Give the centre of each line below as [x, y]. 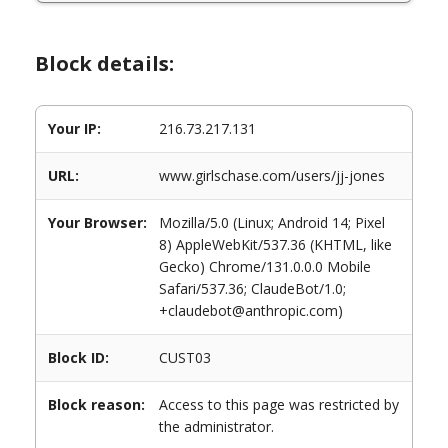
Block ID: [78, 357]
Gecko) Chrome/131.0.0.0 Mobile [265, 266]
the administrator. [216, 426]
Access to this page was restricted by [279, 404]
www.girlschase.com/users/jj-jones [272, 175]
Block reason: [96, 404]
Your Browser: [97, 222]
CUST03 [185, 357]
